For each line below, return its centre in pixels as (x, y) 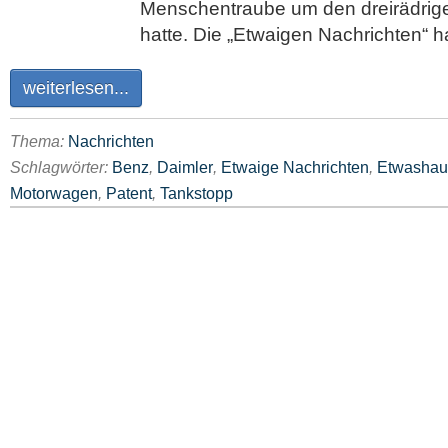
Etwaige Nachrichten (295, 167)
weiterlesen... (76, 88)
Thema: (39, 141)
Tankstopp (196, 193)
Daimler (185, 167)
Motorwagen (54, 193)
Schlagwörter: (61, 167)
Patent (129, 193)
